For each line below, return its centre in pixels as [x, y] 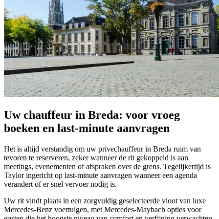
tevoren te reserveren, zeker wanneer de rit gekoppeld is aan [96, 157]
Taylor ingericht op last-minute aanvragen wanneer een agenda [100, 175]
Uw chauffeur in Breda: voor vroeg [92, 115]
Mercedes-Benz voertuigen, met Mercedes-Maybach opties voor [103, 209]
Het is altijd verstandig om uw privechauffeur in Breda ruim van [102, 149]
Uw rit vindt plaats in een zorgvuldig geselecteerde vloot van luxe [105, 200]
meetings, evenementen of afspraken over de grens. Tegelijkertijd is [107, 166]
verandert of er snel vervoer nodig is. [60, 184]
